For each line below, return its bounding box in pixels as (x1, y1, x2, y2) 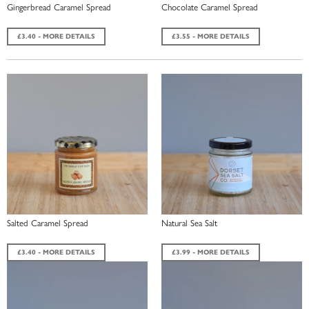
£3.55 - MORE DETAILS (172, 31, 250, 41)
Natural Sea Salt (161, 215, 217, 229)
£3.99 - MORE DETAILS (172, 247, 250, 257)
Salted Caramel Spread (7, 215, 88, 229)
